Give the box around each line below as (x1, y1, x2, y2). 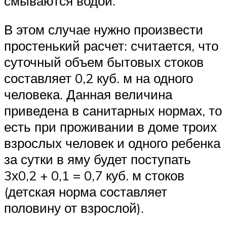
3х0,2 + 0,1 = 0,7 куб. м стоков (4, 167, 184, 184)
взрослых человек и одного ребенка (4, 135, 220, 152)
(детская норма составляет (4, 183, 167, 200)
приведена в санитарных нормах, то (4, 102, 222, 119)
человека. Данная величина (4, 86, 172, 103)
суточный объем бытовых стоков (4, 54, 204, 70)
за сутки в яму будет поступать (4, 151, 191, 168)
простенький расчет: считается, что (4, 37, 218, 54)
